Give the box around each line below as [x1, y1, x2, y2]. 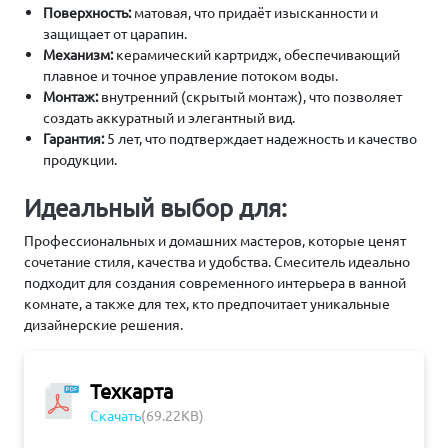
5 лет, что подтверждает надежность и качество [104, 129, 418, 147]
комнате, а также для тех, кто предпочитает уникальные [24, 294, 390, 312]
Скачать [90, 406, 141, 424]
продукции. [43, 150, 118, 168]
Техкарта [90, 378, 173, 403]
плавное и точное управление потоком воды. [43, 66, 339, 84]
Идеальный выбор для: [24, 193, 287, 222]
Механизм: [43, 45, 114, 63]
